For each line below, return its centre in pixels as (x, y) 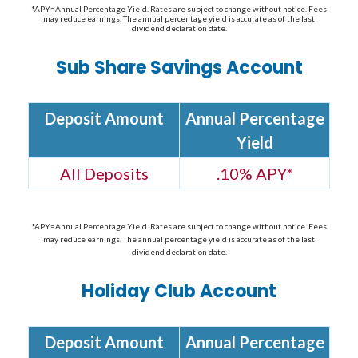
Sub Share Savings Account (179, 68)
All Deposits (104, 174)
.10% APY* (255, 174)
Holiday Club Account (179, 292)
